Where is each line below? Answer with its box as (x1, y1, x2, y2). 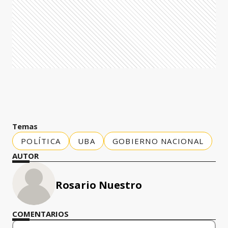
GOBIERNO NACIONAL (112, 136, 204, 146)
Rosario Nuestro (55, 178, 142, 192)
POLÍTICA (21, 136, 61, 146)
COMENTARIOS (12, 209, 69, 219)
